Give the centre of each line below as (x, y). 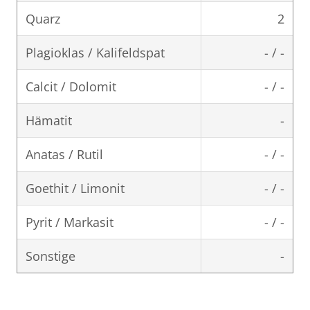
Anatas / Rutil (64, 155)
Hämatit (49, 121)
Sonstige (51, 256)
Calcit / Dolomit (71, 87)
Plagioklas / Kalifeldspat (95, 53)
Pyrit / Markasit (70, 222)
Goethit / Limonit (75, 189)
